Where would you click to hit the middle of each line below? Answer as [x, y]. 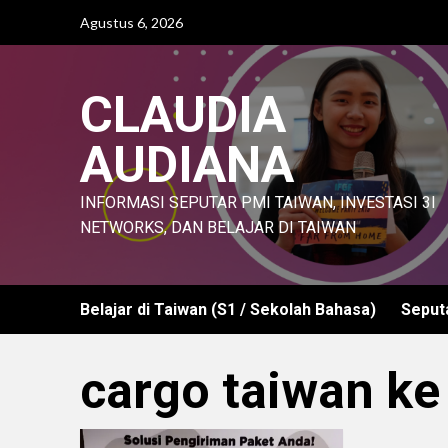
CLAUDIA [182, 115]
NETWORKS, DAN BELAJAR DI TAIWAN [217, 227]
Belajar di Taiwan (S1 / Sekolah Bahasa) [227, 309]
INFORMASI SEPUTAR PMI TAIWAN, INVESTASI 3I [257, 202]
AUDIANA [186, 165]
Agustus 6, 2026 [131, 22]
